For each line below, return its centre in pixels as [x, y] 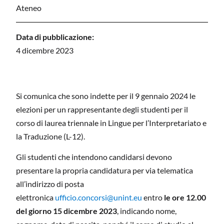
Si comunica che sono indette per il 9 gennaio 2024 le [106, 95]
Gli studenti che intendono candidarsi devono [94, 157]
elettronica [35, 197]
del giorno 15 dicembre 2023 [66, 211]
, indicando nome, [147, 211]
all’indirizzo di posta [50, 184]
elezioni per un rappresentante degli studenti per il [102, 109]
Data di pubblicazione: [55, 36]
